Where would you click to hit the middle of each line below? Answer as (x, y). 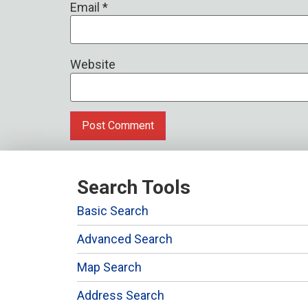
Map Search (109, 267)
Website (93, 65)
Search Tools (134, 187)
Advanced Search (125, 239)
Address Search (121, 295)
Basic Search (113, 210)
